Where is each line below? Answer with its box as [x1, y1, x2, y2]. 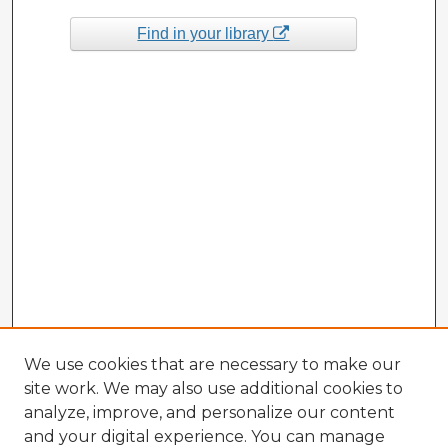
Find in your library [137, 24, 274, 42]
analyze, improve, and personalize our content [24, 403, 395, 422]
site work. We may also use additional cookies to [24, 379, 403, 398]
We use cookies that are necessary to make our [24, 355, 401, 374]
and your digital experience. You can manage [24, 427, 385, 446]
